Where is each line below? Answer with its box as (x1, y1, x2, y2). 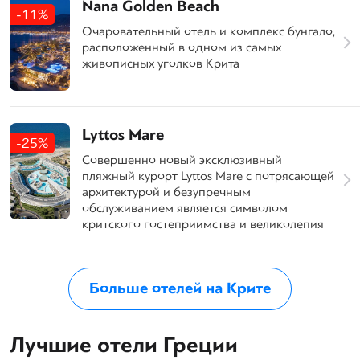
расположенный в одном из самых (82, 38, 281, 56)
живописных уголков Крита (82, 54, 239, 72)
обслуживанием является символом (82, 198, 288, 217)
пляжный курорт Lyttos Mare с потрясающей (82, 166, 334, 185)
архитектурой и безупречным (82, 182, 251, 201)
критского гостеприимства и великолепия (82, 215, 324, 233)
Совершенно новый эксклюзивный (82, 150, 282, 169)
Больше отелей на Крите (89, 276, 271, 300)
